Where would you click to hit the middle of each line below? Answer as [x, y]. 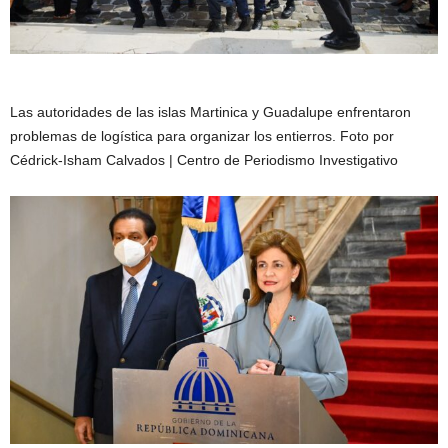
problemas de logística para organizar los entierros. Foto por [202, 136]
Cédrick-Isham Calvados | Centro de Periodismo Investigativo [204, 160]
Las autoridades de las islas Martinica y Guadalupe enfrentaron [210, 112]
